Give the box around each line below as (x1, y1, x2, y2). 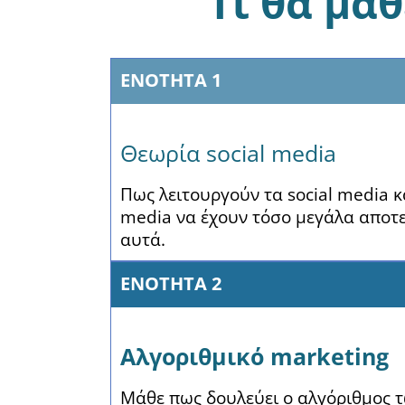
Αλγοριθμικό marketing (120, 341, 389, 372)
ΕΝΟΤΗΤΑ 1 (120, 68, 221, 92)
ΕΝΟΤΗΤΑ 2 (120, 271, 221, 296)
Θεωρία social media (120, 137, 336, 168)
